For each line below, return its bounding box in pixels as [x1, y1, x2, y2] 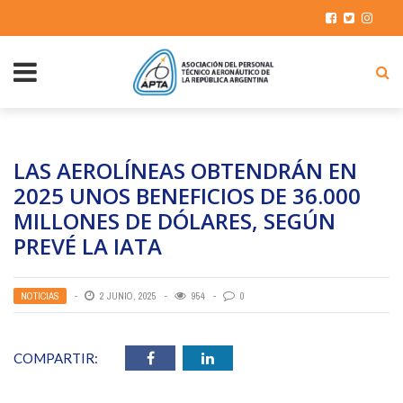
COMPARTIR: [13, 350, 98, 366]
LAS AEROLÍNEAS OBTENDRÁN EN [13, 156, 357, 185]
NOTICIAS [21, 290, 59, 302]
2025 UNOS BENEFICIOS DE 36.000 [13, 181, 361, 210]
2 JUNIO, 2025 [100, 290, 157, 302]
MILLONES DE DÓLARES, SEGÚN [13, 206, 336, 236]
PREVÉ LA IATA [13, 231, 162, 261]
